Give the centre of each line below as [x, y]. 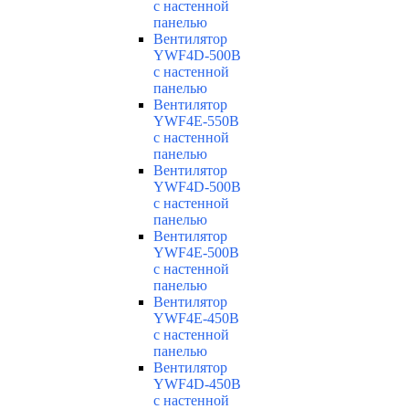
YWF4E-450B [196, 319]
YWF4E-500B [196, 253]
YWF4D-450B [197, 384]
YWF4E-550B [196, 121]
